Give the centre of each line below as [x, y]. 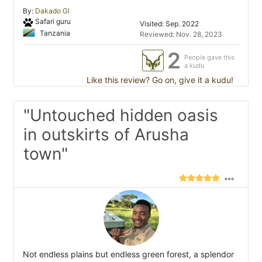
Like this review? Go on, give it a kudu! [159, 80]
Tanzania [54, 33]
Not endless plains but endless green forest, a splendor [128, 254]
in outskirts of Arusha [106, 135]
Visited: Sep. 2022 [169, 24]
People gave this [209, 58]
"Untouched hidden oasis [121, 116]
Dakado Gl [52, 11]
